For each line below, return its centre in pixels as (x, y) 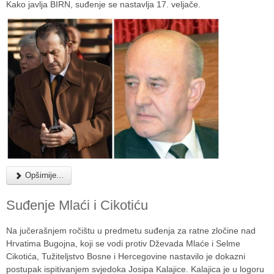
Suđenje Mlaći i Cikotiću (77, 205)
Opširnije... (43, 175)
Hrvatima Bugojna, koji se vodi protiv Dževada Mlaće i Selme (123, 243)
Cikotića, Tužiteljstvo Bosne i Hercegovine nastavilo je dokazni (126, 256)
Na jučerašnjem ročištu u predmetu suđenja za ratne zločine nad (131, 230)
